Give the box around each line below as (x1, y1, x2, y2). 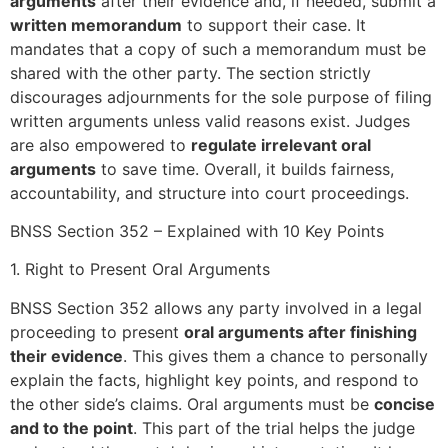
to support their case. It (182, 14, 366, 35)
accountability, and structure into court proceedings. (10, 182, 409, 203)
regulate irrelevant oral (191, 134, 371, 155)
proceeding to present (10, 321, 184, 342)
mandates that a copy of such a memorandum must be (10, 38, 426, 59)
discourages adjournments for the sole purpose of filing (10, 86, 432, 107)
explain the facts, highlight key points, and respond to (10, 369, 419, 390)
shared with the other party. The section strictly (10, 62, 371, 83)
